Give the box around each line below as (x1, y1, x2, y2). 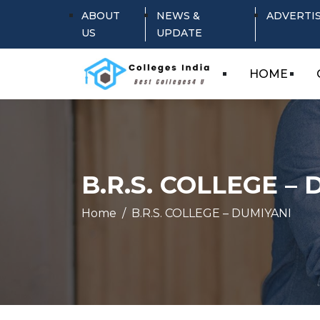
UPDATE (156, 26, 203, 39)
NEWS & (156, 9, 201, 22)
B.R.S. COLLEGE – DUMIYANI (131, 206, 291, 220)
